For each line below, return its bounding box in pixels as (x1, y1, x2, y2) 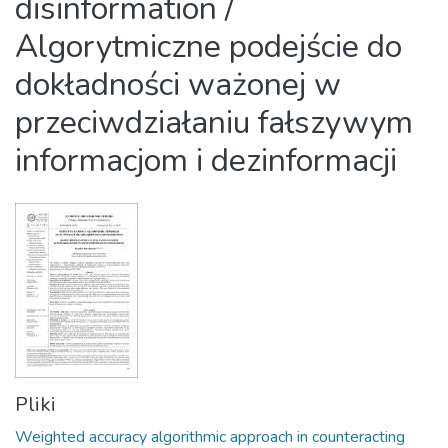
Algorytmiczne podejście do (15, 25, 402, 68)
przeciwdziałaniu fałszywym (15, 101, 413, 144)
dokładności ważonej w (15, 63, 341, 106)
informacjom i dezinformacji (15, 139, 397, 182)
